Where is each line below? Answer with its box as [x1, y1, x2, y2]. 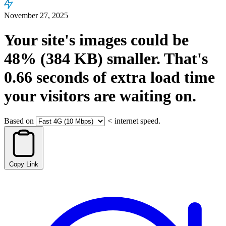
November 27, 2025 [4, 11, 68, 20]
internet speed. [115, 116, 160, 125]
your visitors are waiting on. [4, 87, 196, 105]
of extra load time [89, 68, 215, 87]
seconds [32, 68, 89, 87]
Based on [4, 116, 34, 125]
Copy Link [9, 160, 38, 168]
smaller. [103, 49, 160, 68]
